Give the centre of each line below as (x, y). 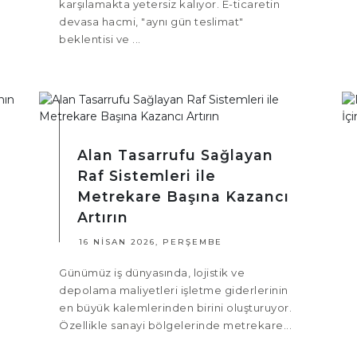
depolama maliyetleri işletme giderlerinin (174, 290)
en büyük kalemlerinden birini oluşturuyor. (175, 308)
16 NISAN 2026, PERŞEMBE (151, 242)
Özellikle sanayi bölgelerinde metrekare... (175, 326)
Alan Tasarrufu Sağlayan (175, 155)
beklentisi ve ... (100, 39)
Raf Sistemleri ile (147, 176)
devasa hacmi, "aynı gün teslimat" (151, 22)
